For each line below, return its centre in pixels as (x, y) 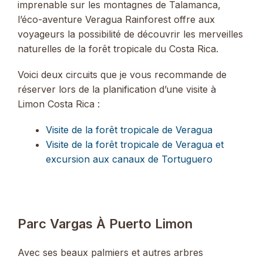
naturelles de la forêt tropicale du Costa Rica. (118, 48)
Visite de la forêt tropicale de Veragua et (135, 145)
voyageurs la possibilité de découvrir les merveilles (130, 34)
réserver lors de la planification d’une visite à (117, 90)
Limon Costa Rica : (59, 104)
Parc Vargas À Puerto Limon (105, 224)
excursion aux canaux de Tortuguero (129, 159)
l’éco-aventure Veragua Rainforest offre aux (116, 19)
